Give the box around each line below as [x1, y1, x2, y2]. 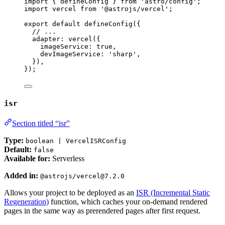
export [24, 20, 48, 28]
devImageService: [40, 50, 108, 58]
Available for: [4, 154, 50, 163]
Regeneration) [4, 197, 49, 206]
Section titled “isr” [12, 119, 70, 128]
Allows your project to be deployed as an [4, 188, 136, 197]
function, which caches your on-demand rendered [49, 197, 207, 206]
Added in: [4, 171, 38, 180]
